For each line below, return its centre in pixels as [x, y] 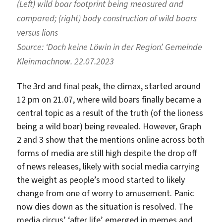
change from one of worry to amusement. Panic [106, 194]
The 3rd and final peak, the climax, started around [109, 86]
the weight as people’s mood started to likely [101, 180]
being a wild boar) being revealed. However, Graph [109, 127]
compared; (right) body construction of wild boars [107, 18]
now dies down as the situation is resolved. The [105, 207]
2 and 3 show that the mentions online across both [111, 140]
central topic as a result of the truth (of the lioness [110, 113]
